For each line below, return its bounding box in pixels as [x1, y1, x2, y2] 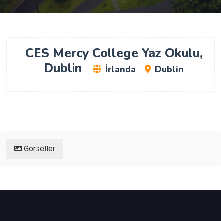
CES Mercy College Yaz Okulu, [25, 44, 203, 62]
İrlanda [105, 63, 136, 75]
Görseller [22, 143, 55, 155]
